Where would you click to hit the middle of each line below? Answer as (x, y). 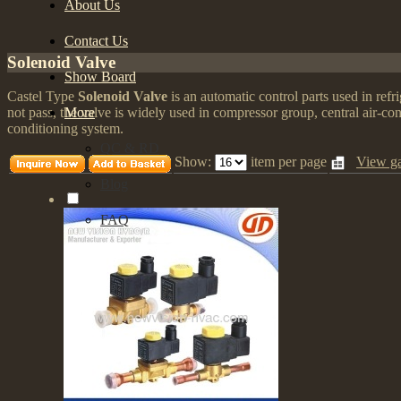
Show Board (100, 77)
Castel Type (43, 97)
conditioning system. (65, 129)
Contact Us (96, 41)
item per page (289, 162)
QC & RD (130, 148)
